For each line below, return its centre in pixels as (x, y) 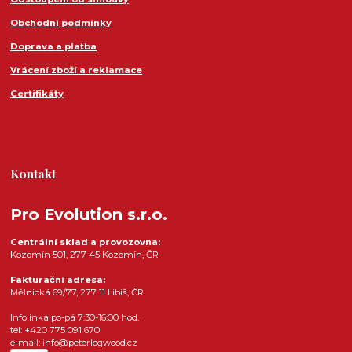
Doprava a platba (54, 47)
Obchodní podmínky (61, 23)
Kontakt (33, 174)
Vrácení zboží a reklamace (77, 70)
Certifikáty (37, 94)
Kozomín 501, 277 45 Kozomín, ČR (85, 255)
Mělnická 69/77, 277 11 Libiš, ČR (77, 293)
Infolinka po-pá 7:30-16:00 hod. (75, 318)
